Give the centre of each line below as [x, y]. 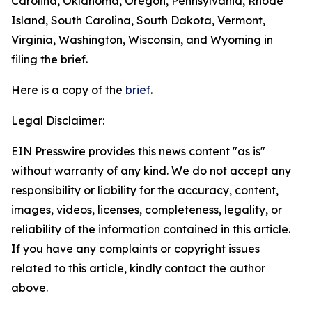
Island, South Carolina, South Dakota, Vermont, [138, 20]
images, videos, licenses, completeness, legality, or [147, 210]
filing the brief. [51, 59]
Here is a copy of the [68, 90]
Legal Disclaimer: [58, 120]
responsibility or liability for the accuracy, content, [145, 190]
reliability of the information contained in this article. [151, 229]
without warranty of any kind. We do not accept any [151, 171]
